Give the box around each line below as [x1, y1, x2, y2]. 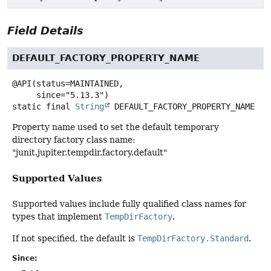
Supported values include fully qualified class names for [12, 199, 246, 209]
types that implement [12, 212, 105, 222]
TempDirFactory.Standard [137, 233, 249, 243]
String [75, 102, 104, 112]
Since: [12, 254, 38, 263]
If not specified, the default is [12, 233, 137, 243]
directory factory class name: [12, 135, 135, 145]
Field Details [7, 24, 83, 38]
